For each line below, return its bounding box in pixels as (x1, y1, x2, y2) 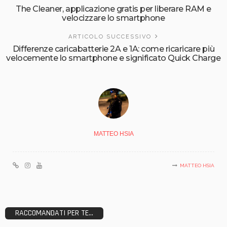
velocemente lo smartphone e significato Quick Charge (6, 53, 221, 63)
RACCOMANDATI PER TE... (15, 207, 93, 218)
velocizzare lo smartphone (62, 13, 165, 23)
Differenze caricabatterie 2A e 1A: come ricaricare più (12, 44, 215, 54)
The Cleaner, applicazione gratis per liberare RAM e (16, 4, 211, 14)
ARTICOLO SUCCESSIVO (68, 33, 152, 40)
